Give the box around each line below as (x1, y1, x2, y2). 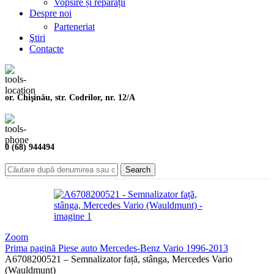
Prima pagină (5, 243, 58, 254)
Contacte (29, 43, 64, 54)
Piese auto (58, 243, 100, 254)
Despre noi (29, 8, 72, 18)
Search (125, 165, 150, 175)
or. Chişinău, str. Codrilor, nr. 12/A (5, 92, 135, 102)
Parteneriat (54, 21, 95, 32)
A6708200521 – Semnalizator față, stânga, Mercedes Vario (5, 254, 232, 265)
